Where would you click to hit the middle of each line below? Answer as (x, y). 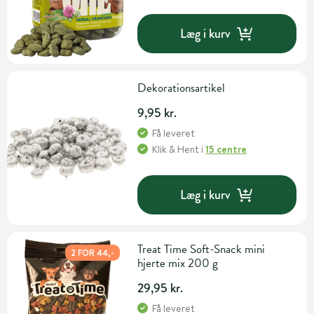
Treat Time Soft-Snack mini (202, 250)
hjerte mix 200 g (178, 264)
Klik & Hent (176, 150)
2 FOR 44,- (93, 253)
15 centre (226, 150)
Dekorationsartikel (182, 88)
